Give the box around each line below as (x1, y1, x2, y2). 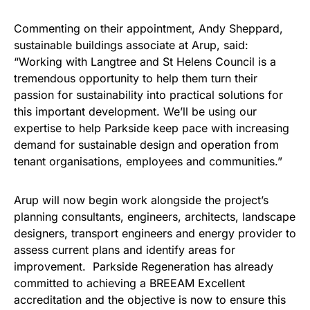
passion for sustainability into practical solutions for (14, 88, 283, 102)
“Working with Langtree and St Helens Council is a (14, 55, 276, 69)
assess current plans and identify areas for (14, 243, 235, 257)
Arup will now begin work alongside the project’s (14, 193, 268, 207)
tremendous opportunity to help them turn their (14, 71, 257, 85)
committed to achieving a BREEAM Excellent (14, 276, 245, 290)
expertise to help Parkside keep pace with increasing (14, 121, 289, 135)
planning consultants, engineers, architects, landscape (14, 210, 295, 224)
